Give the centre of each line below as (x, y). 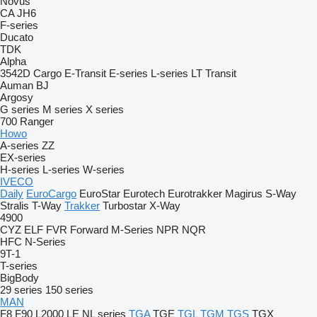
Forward (89, 230)
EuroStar (100, 194)
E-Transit (85, 73)
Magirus (244, 194)
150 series (69, 290)
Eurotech (144, 194)
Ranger (37, 121)
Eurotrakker (195, 194)
